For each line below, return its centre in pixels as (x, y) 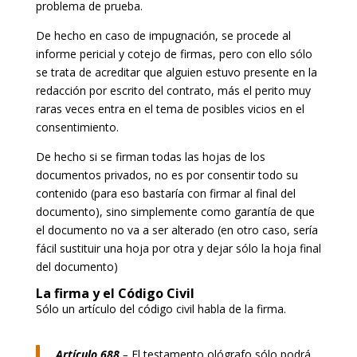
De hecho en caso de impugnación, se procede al (163, 35)
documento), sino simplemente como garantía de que (175, 211)
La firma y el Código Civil (115, 293)
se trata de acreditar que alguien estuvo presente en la (176, 72)
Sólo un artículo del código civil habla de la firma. (161, 308)
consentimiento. (77, 127)
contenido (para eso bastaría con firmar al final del (165, 193)
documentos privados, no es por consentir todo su (167, 175)
